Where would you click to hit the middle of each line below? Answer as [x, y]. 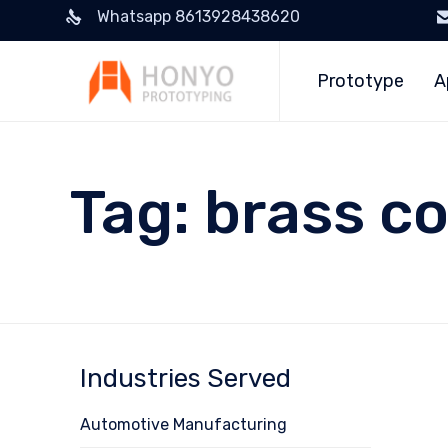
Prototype [361, 81]
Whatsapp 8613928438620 [198, 16]
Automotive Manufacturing [183, 424]
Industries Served [185, 378]
